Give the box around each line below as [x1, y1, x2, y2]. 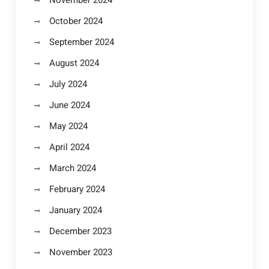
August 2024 [49, 56, 99, 70]
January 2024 [49, 204, 102, 217]
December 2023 [49, 225, 112, 238]
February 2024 [49, 183, 105, 196]
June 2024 [49, 98, 90, 112]
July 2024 [49, 77, 87, 91]
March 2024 [49, 162, 96, 175]
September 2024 [49, 35, 114, 49]
